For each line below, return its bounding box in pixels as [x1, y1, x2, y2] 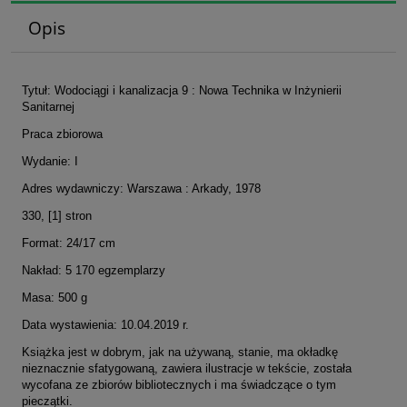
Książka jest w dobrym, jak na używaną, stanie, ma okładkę [22, 344, 338, 359]
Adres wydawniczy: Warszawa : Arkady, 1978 [22, 181, 261, 195]
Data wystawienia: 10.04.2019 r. [22, 317, 189, 332]
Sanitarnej [22, 99, 74, 114]
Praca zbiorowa [22, 126, 103, 141]
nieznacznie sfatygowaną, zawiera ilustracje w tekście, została [22, 361, 352, 375]
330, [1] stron [22, 208, 92, 223]
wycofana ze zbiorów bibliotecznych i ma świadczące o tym [22, 377, 336, 392]
